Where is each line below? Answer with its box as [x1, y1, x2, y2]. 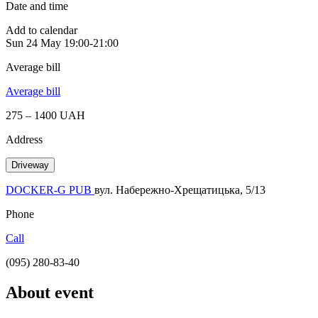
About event [6, 283, 94, 302]
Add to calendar [6, 23, 77, 36]
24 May [26, 36, 61, 49]
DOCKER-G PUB [6, 183, 94, 196]
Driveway [11, 159, 49, 170]
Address [6, 133, 43, 146]
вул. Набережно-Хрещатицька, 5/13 [94, 183, 265, 196]
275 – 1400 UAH [6, 109, 85, 121]
